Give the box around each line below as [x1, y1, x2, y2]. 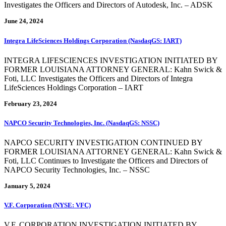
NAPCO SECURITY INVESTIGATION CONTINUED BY [4, 138, 202, 147]
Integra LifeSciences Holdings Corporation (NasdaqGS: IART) [4, 36, 182, 44]
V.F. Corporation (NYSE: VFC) [4, 201, 91, 209]
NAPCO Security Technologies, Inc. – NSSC [4, 165, 150, 175]
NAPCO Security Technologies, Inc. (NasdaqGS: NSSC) [4, 119, 159, 127]
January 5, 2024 [4, 183, 50, 190]
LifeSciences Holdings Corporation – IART [4, 83, 143, 92]
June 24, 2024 [4, 18, 43, 25]
